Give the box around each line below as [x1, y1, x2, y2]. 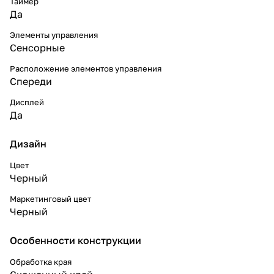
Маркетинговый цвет [10, 193, 91, 204]
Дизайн [10, 137, 46, 150]
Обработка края [10, 256, 72, 267]
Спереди [10, 75, 52, 87]
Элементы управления [10, 29, 98, 40]
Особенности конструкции [10, 234, 141, 246]
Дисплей [10, 97, 44, 107]
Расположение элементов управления [10, 63, 161, 73]
